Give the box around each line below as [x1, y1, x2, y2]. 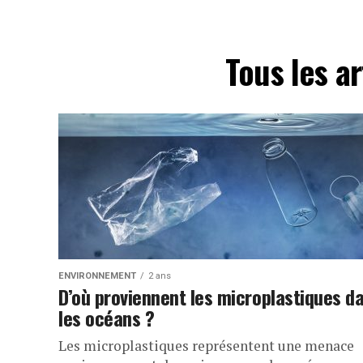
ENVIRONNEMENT [58, 271, 136, 281]
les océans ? [58, 303, 155, 332]
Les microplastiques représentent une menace [58, 336, 354, 355]
